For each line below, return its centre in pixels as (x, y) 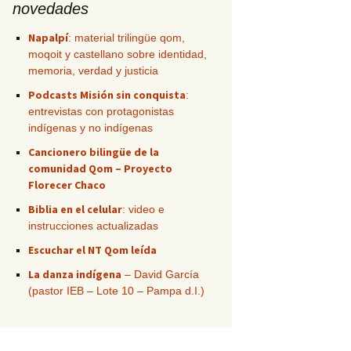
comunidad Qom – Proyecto (100, 168)
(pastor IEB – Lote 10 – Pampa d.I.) (116, 291)
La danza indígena (75, 274)
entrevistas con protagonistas (101, 111)
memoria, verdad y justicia (93, 71)
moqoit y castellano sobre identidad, (118, 54)
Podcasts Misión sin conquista (107, 95)
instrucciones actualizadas (93, 226)
